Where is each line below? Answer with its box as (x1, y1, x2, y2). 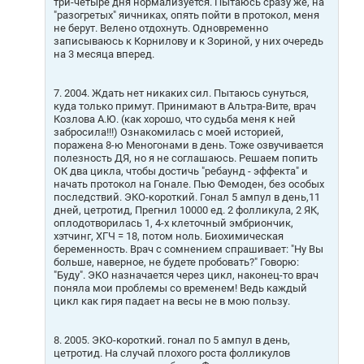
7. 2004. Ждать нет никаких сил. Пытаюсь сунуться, (54, 86, 309, 99)
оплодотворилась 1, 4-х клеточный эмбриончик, (54, 216, 293, 229)
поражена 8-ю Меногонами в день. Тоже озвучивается (54, 138, 323, 151)
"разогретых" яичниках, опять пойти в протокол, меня (54, 8, 319, 21)
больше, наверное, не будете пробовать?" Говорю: (54, 255, 299, 268)
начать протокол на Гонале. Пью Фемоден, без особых (54, 177, 324, 190)
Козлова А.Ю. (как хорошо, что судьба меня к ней (54, 112, 296, 125)
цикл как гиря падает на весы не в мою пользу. (54, 294, 290, 307)
